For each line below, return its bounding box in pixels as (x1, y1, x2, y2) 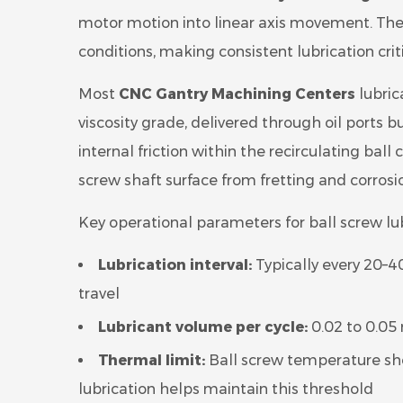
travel (78, 285, 120, 302)
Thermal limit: (98, 352, 205, 369)
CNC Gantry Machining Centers (119, 85, 355, 103)
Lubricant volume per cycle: (98, 318, 308, 336)
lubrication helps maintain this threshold (78, 381, 373, 398)
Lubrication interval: (98, 256, 252, 273)
